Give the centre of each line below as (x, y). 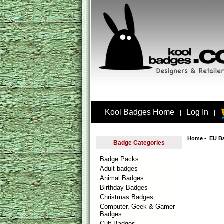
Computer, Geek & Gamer (138, 207)
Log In (198, 112)
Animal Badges (122, 178)
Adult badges (119, 169)
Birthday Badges (124, 188)
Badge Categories (139, 143)
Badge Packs (120, 159)
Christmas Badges (127, 197)
